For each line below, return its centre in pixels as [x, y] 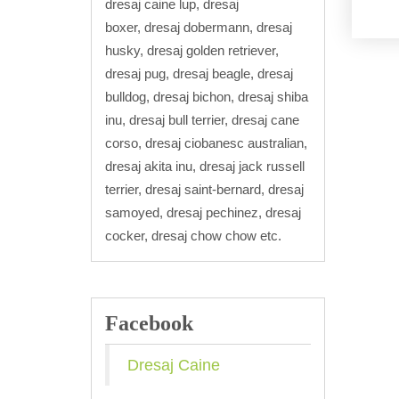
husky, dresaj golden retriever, [192, 50]
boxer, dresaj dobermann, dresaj [199, 27]
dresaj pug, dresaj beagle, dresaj [199, 73]
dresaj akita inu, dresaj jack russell [205, 166]
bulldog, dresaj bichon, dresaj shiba [207, 96]
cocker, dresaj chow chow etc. [193, 235]
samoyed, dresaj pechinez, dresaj [203, 212]
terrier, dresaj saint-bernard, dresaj [204, 189]
